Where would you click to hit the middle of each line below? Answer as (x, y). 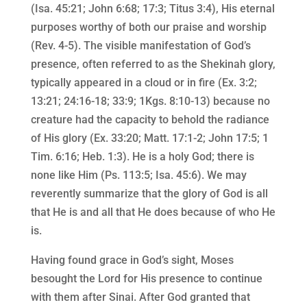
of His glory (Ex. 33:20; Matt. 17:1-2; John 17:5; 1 (149, 138)
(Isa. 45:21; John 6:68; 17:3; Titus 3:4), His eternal (152, 9)
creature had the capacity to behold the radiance (150, 120)
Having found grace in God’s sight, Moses (132, 260)
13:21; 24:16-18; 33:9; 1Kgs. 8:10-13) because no (150, 101)
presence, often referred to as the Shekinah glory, (153, 64)
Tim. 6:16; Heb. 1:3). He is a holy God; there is (142, 157)
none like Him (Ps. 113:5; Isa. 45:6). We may (138, 175)
